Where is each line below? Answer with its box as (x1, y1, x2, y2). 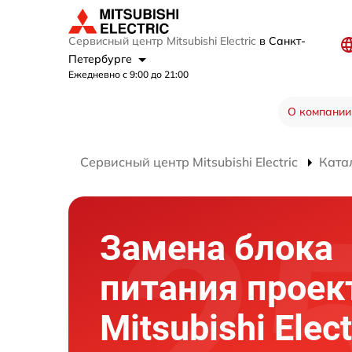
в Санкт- (259, 34, 306, 49)
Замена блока (100, 227, 333, 269)
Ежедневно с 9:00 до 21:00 (68, 68, 189, 81)
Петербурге (68, 52, 135, 67)
